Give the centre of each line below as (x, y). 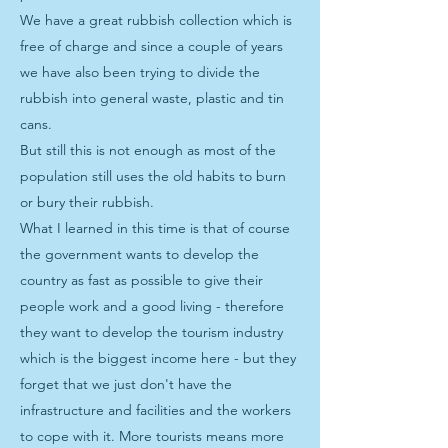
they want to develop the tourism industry (151, 332)
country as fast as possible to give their (141, 280)
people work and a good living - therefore (152, 306)
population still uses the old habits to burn (153, 176)
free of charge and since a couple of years (151, 46)
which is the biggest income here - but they (158, 358)
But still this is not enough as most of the (148, 150)
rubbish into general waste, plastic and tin (152, 98)
